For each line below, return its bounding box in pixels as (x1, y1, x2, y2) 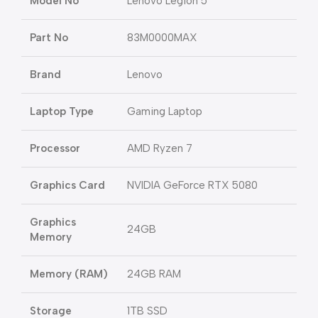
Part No (30, 31, 68, 44)
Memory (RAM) (30, 268, 108, 280)
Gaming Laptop (127, 105, 202, 118)
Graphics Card (30, 179, 105, 192)
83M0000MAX (127, 31, 197, 44)
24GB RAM (127, 268, 181, 280)
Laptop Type (30, 105, 94, 118)
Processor (30, 142, 80, 155)
